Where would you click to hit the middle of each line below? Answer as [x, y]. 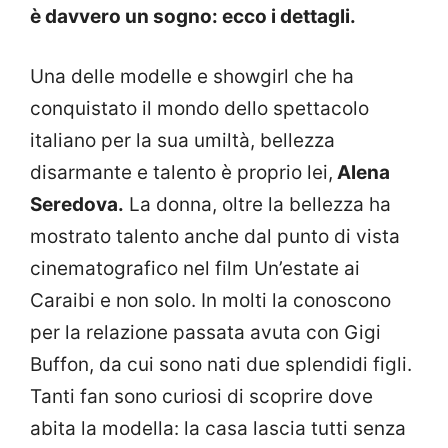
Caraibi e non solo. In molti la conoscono [210, 301]
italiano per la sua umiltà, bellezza [182, 141]
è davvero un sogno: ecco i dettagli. [193, 16]
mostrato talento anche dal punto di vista [215, 237]
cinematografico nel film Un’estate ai [195, 269]
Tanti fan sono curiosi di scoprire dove [201, 397]
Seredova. [77, 205]
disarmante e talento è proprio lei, [181, 173]
